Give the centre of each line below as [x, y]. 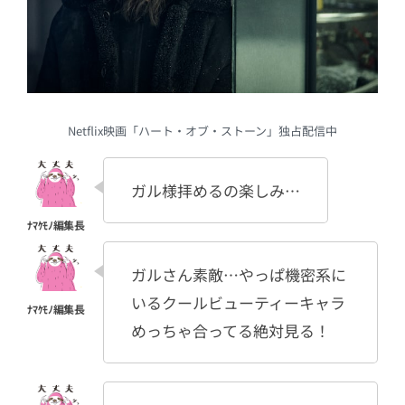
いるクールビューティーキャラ [238, 302]
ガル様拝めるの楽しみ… [216, 190]
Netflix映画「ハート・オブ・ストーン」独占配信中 [202, 130]
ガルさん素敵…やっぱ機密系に [239, 274]
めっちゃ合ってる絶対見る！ [231, 330]
